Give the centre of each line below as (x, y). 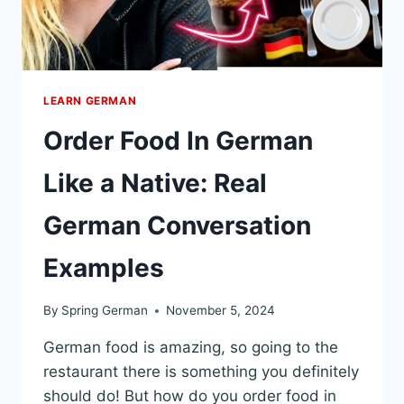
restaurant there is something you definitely (201, 372)
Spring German (105, 311)
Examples (104, 267)
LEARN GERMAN (90, 100)
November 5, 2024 (221, 311)
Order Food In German (178, 140)
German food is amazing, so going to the (191, 348)
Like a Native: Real (155, 183)
